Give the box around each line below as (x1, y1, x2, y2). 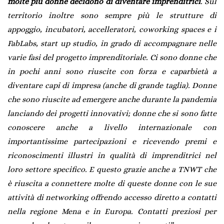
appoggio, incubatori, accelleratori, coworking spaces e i (7, 24, 216, 34)
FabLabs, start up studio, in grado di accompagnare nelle (7, 38, 216, 48)
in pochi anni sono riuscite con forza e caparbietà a (7, 66, 216, 76)
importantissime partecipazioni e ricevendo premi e (7, 136, 216, 146)
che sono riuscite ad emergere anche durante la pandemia (7, 94, 216, 104)
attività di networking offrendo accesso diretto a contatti (7, 192, 216, 202)
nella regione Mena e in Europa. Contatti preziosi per (7, 206, 216, 216)
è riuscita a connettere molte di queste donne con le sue (7, 178, 216, 188)
